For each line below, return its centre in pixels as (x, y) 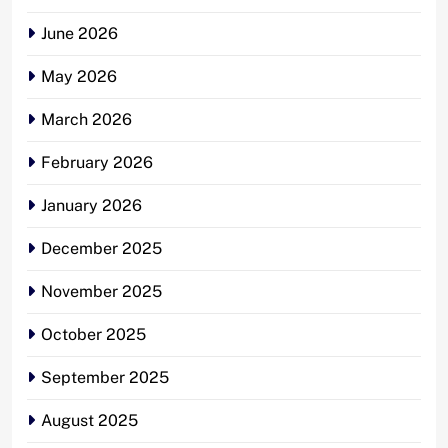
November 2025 (101, 291)
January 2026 (91, 205)
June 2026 (79, 33)
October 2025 (93, 334)
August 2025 (89, 420)
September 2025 (105, 377)
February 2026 (97, 162)
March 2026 (86, 119)
